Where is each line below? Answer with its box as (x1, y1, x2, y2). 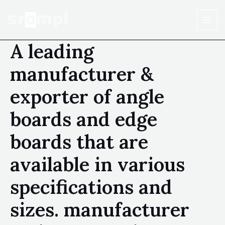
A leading (10, 39, 94, 63)
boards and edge (10, 107, 157, 131)
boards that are (10, 130, 148, 154)
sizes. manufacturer (10, 197, 189, 221)
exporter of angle (10, 84, 164, 108)
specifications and (10, 175, 172, 199)
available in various (10, 152, 185, 176)
